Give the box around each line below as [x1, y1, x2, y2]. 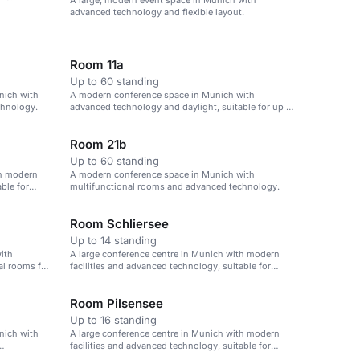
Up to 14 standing [70, 234, 157, 247]
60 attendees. [70, 113, 128, 125]
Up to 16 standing [70, 313, 157, 326]
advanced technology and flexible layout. [70, 6, 244, 18]
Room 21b [70, 137, 126, 152]
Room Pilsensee [70, 296, 163, 311]
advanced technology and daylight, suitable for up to [70, 101, 295, 112]
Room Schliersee [70, 216, 169, 231]
